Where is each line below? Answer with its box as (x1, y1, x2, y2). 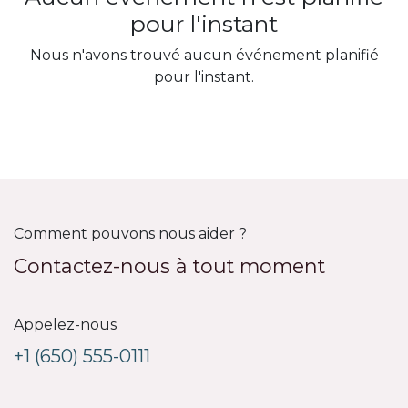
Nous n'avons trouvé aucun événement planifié (29, 46, 379, 65)
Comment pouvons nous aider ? (14, 225, 247, 243)
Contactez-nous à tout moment (14, 254, 325, 279)
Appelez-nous (14, 316, 117, 334)
